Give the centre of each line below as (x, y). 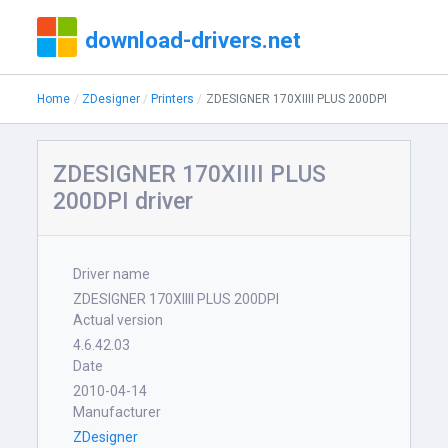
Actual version (118, 320)
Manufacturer (117, 412)
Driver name (112, 274)
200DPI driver (123, 201)
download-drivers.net (193, 40)
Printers (173, 99)
